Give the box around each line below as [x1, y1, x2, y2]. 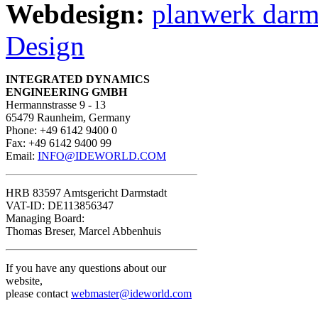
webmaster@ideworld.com [71, 287, 192, 300]
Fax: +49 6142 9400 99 [6, 136, 111, 149]
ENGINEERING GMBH [6, 85, 127, 98]
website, [6, 274, 43, 287]
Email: [6, 149, 38, 162]
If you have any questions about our [6, 261, 166, 274]
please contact [6, 287, 71, 300]
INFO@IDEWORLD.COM [38, 149, 166, 162]
